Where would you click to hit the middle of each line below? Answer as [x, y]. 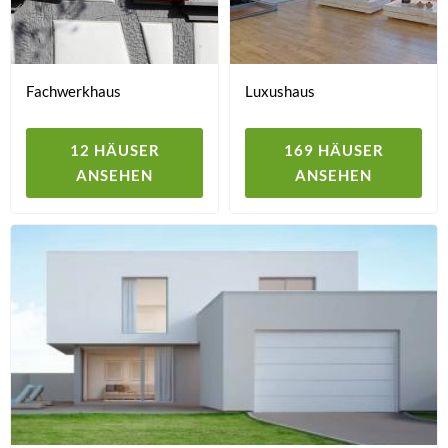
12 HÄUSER [114, 150]
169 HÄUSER [333, 150]
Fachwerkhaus [73, 91]
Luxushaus [280, 91]
